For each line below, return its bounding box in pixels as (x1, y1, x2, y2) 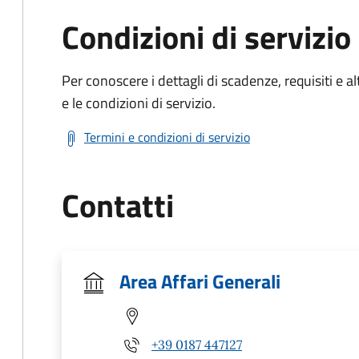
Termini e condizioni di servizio (84, 127, 250, 147)
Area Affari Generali (119, 267, 280, 296)
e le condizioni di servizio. (62, 92, 216, 114)
